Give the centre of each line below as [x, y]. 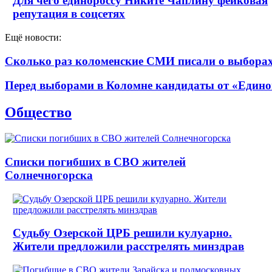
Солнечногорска [49, 175]
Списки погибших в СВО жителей [95, 161]
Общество [38, 113]
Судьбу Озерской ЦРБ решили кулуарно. [123, 233]
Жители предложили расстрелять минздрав [129, 246]
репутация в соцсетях [69, 14]
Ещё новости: [33, 37]
